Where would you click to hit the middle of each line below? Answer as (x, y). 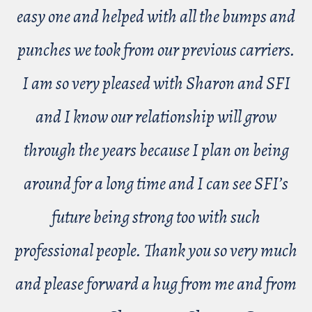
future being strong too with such (156, 217)
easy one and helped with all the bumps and (156, 17)
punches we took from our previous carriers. (156, 50)
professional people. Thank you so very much (156, 251)
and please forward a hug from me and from (156, 284)
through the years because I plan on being (156, 150)
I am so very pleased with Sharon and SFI (156, 84)
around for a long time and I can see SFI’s (156, 184)
